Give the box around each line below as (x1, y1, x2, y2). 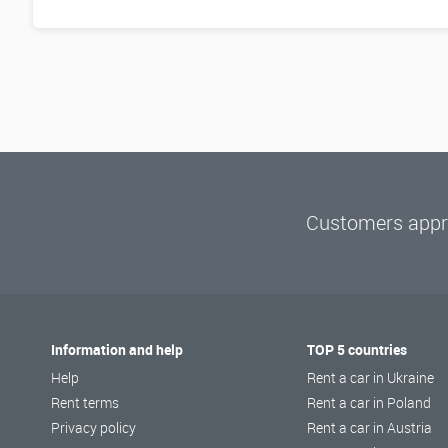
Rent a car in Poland (307, 393, 432, 413)
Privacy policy (51, 418, 137, 438)
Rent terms (51, 393, 120, 413)
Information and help (51, 340, 184, 360)
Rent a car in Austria (307, 418, 433, 438)
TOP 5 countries (307, 340, 408, 360)
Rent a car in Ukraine (307, 368, 435, 388)
